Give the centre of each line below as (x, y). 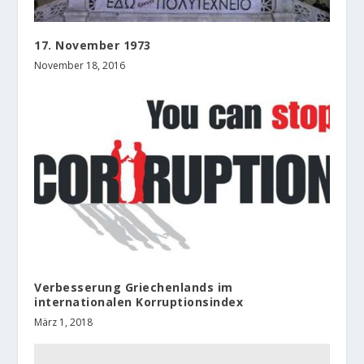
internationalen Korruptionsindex (139, 301)
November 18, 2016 (80, 65)
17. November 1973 (93, 45)
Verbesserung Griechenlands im (134, 287)
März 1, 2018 (64, 322)
